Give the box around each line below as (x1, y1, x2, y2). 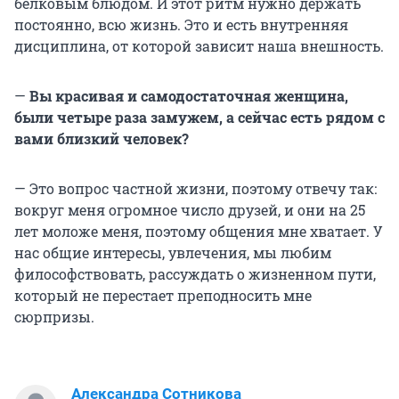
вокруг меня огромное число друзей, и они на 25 (14, 199, 365, 219)
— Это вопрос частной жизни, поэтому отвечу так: (14, 178, 377, 198)
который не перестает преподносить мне (14, 285, 312, 305)
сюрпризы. (14, 306, 94, 326)
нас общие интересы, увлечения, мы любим (14, 242, 331, 262)
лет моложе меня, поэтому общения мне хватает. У (14, 221, 383, 240)
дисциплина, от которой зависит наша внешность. (14, 36, 384, 55)
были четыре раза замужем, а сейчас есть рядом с (14, 107, 385, 126)
